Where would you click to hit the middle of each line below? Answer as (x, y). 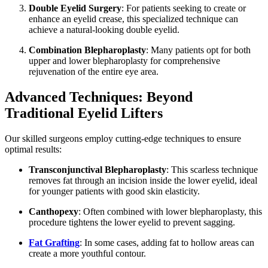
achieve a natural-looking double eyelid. (104, 30)
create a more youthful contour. (87, 254)
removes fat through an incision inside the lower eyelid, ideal (143, 181)
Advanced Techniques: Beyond (99, 97)
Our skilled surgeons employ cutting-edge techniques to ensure (123, 139)
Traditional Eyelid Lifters (84, 113)
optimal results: (33, 150)
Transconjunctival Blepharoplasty (98, 170)
